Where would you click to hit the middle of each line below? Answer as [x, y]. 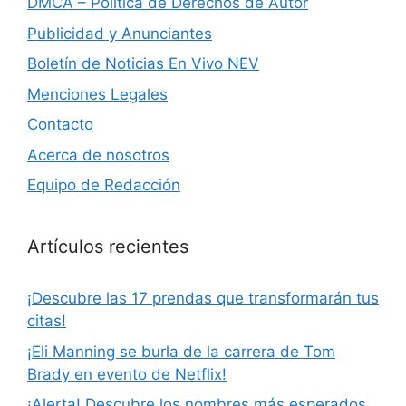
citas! [47, 321]
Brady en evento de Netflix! [127, 374]
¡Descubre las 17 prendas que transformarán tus [203, 299]
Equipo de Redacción [104, 185]
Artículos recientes [108, 247]
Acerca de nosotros [98, 155]
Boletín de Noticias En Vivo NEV [143, 64]
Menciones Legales [97, 94]
